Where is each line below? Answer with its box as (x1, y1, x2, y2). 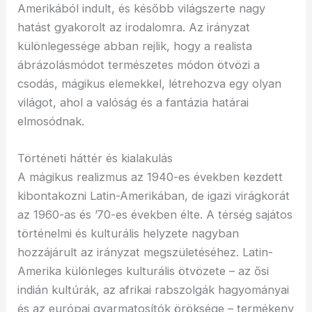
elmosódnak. (17, 114, 85, 128)
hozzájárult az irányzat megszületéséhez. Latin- (17, 244, 274, 259)
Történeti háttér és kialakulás (17, 150, 173, 165)
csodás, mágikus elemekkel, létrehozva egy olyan (17, 76, 282, 91)
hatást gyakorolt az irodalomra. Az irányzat (17, 19, 251, 34)
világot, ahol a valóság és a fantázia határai (17, 95, 249, 109)
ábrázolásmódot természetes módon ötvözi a (17, 57, 260, 72)
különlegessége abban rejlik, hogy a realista (17, 38, 253, 53)
